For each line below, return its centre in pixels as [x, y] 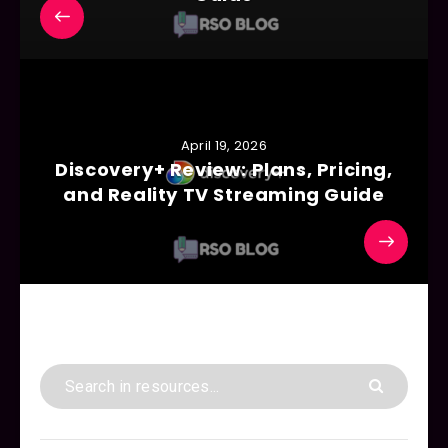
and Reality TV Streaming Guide [224, 195]
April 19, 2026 [224, 146]
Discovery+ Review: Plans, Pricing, [224, 170]
